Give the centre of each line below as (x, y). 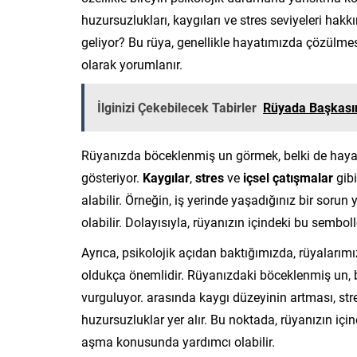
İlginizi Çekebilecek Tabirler (177, 107)
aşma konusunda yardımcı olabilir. (178, 341)
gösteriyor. (112, 177)
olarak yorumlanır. (132, 64)
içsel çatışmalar (288, 177)
